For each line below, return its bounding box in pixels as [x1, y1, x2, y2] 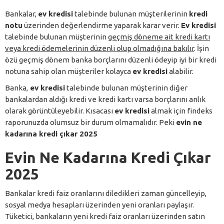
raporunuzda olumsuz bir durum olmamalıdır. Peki [5, 117, 176, 126]
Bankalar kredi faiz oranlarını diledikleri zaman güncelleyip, [5, 188, 206, 197]
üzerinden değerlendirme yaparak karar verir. [22, 20, 181, 29]
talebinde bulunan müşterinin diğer [65, 83, 187, 92]
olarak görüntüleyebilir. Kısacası [5, 106, 114, 115]
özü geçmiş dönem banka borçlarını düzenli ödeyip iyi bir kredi [5, 55, 216, 64]
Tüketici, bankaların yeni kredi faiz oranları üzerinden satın [5, 211, 205, 220]
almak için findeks [149, 106, 212, 115]
